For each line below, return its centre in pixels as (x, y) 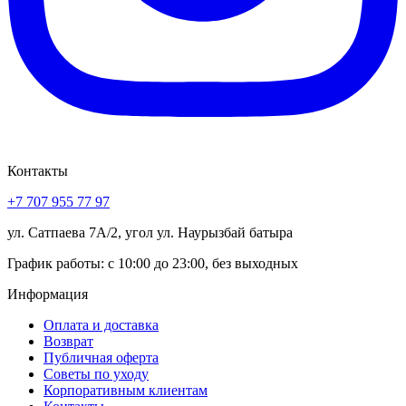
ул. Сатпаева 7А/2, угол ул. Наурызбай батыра (150, 232)
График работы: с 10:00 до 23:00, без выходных (153, 263)
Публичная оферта (101, 357)
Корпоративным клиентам (126, 390)
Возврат (68, 341)
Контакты (38, 170)
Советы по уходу (96, 373)
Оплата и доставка (101, 324)
